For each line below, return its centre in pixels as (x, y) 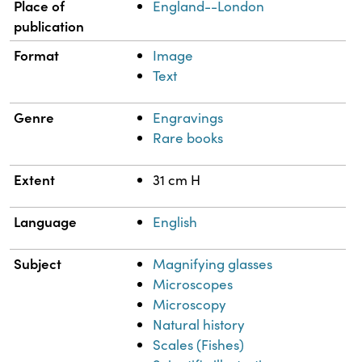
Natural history (199, 324)
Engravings (188, 117)
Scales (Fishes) (199, 344)
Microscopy (190, 304)
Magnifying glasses (213, 263)
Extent (35, 179)
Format (37, 55)
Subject (38, 263)
